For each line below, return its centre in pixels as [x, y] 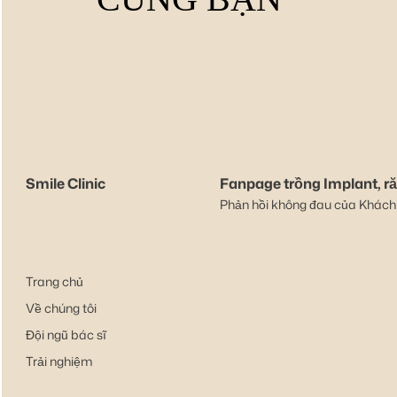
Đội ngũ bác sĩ [66, 334]
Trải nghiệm [59, 361]
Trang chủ [54, 281]
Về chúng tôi [61, 307]
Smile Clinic [66, 183]
